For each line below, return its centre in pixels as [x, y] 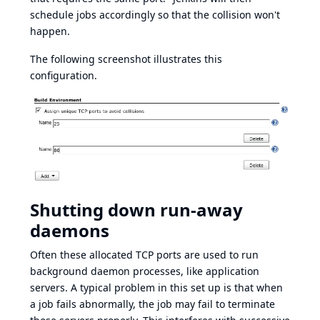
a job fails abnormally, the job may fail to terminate [152, 304]
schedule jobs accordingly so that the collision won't [155, 14]
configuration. [64, 75]
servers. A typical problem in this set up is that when [156, 288]
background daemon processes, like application [145, 271]
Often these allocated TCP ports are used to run [144, 255]
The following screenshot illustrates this [126, 59]
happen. [50, 31]
